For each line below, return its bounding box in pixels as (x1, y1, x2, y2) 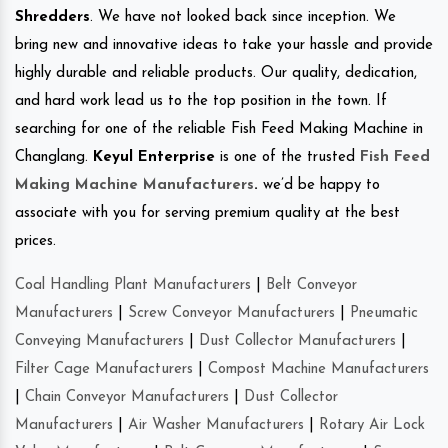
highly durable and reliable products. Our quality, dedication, (15, 65, 417, 81)
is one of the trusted (215, 149, 360, 165)
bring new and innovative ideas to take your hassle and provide (15, 37, 433, 53)
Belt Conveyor (266, 277, 357, 293)
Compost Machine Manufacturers (208, 361, 429, 377)
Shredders (15, 9, 90, 25)
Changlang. (15, 149, 93, 165)
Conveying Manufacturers (15, 333, 184, 349)
